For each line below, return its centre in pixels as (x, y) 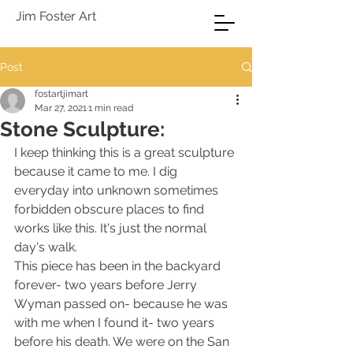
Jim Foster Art (56, 16)
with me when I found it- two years (116, 323)
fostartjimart (61, 94)
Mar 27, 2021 (61, 108)
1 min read (111, 108)
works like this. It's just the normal (112, 228)
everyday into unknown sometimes (118, 190)
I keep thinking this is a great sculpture (126, 152)
